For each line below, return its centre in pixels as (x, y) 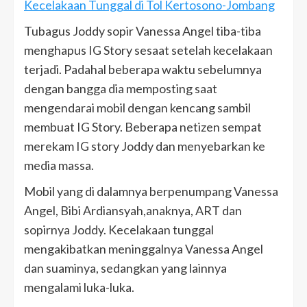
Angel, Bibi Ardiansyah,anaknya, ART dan (133, 211)
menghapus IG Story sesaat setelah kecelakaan (148, 50)
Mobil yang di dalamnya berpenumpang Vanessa (151, 192)
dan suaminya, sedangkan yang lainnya (125, 268)
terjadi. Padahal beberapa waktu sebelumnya (143, 70)
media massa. (59, 165)
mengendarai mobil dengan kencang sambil (137, 108)
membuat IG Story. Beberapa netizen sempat (143, 127)
